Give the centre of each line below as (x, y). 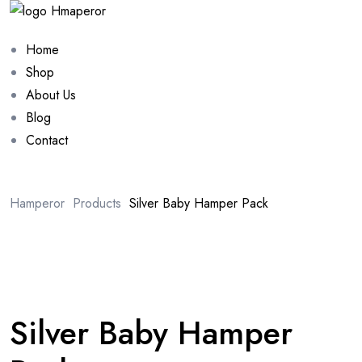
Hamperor (37, 203)
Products (97, 203)
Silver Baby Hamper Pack (199, 203)
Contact (47, 140)
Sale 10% (304, 293)
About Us (51, 95)
